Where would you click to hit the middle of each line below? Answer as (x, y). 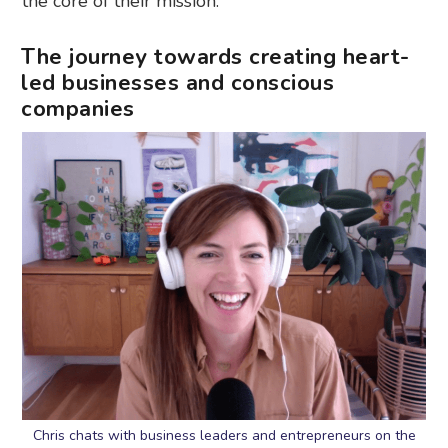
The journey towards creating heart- (215, 57)
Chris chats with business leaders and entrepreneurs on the (224, 436)
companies (78, 109)
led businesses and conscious (178, 83)
